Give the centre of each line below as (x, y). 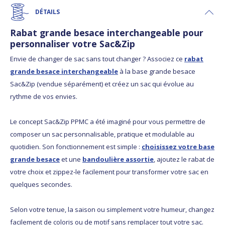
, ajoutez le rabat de (184, 159)
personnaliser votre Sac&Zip (73, 44)
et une (71, 159)
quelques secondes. (41, 185)
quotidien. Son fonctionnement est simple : (76, 147)
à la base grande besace (157, 72)
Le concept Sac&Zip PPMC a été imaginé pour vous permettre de (108, 122)
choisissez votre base (178, 147)
